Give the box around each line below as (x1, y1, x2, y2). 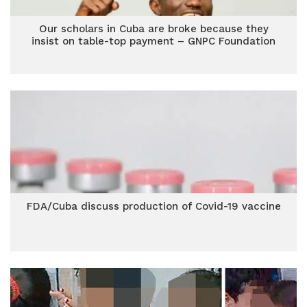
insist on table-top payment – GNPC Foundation (32, 35, 275, 47)
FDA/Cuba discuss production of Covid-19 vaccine (26, 200, 281, 212)
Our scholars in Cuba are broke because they (38, 23, 269, 35)
